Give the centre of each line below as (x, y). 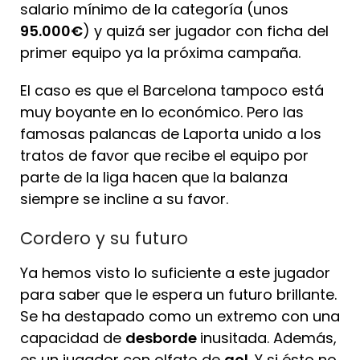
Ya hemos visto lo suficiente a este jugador (175, 272)
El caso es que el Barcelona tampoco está (172, 91)
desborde (163, 337)
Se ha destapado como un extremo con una (180, 316)
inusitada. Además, (268, 337)
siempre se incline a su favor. (124, 199)
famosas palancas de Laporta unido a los (171, 134)
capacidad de (73, 337)
